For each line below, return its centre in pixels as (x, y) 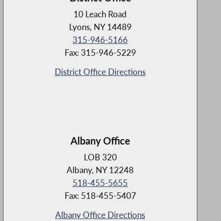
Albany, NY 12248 (100, 170)
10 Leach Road (100, 14)
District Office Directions (100, 72)
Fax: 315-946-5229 (100, 53)
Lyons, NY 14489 (100, 27)
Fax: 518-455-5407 (100, 196)
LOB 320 (100, 157)
